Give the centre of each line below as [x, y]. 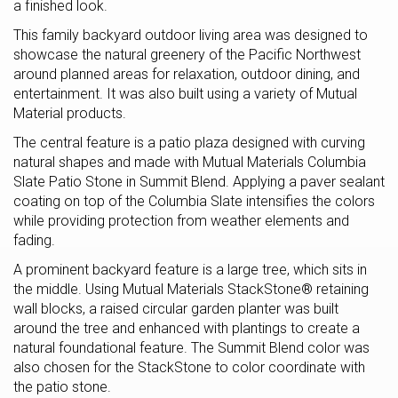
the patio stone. [62, 387]
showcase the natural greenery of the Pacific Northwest [187, 55]
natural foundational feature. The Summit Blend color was [191, 348]
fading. [34, 240]
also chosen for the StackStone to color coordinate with [189, 367]
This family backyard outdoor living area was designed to [191, 35]
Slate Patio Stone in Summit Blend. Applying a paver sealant [199, 182]
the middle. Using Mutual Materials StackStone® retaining [191, 289]
